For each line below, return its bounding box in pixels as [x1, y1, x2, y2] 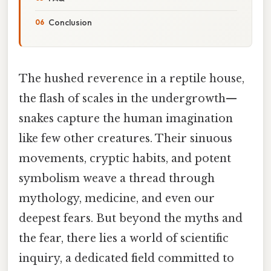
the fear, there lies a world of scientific [19, 231, 229, 245]
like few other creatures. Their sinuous [19, 131, 232, 145]
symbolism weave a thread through [19, 171, 215, 185]
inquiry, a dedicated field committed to [19, 251, 234, 265]
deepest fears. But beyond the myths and [19, 211, 243, 225]
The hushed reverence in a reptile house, [19, 71, 244, 85]
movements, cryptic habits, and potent [19, 151, 231, 165]
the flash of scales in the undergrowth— [19, 91, 237, 105]
